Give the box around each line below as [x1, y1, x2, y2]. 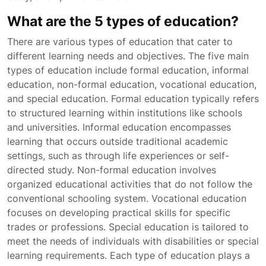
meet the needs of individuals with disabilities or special [7, 235, 259, 247]
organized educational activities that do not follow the [7, 178, 252, 190]
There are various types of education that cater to [7, 36, 233, 47]
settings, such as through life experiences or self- [7, 150, 229, 161]
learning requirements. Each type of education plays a [7, 249, 250, 261]
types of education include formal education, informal [7, 64, 249, 76]
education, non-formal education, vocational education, [7, 78, 256, 90]
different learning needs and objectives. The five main [7, 50, 249, 62]
